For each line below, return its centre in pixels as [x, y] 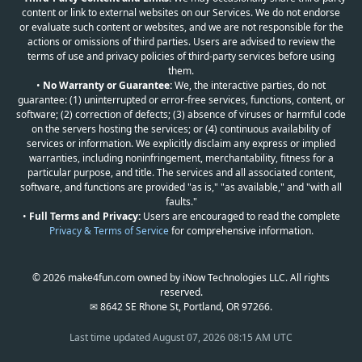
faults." [181, 202]
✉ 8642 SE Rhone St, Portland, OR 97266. [181, 307]
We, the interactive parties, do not [249, 85]
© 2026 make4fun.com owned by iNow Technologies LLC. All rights [181, 278]
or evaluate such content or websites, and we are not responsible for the [181, 27]
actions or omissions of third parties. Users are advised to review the [181, 42]
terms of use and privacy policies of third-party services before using [181, 56]
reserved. [181, 292]
